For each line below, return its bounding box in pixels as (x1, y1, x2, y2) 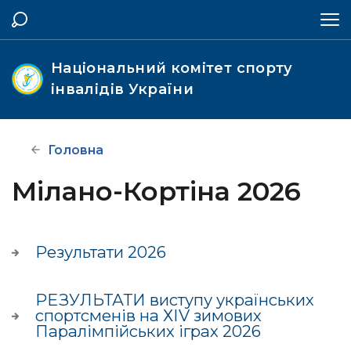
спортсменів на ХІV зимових (35, 306, 262, 325)
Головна (48, 143, 103, 157)
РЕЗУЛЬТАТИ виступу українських (35, 290, 314, 309)
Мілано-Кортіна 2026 (12, 175, 301, 207)
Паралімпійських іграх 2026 (35, 321, 261, 341)
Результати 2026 (35, 242, 166, 262)
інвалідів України (51, 81, 194, 98)
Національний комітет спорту (51, 60, 293, 77)
